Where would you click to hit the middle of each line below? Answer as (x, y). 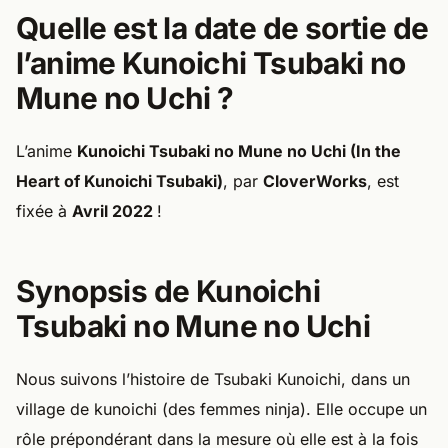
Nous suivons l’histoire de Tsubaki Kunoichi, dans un (213, 378)
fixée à (44, 210)
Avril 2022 (114, 210)
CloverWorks (315, 180)
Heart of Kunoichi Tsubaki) (119, 180)
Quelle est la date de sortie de (222, 27)
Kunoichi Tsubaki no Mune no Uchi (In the (239, 150)
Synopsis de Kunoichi (168, 290)
